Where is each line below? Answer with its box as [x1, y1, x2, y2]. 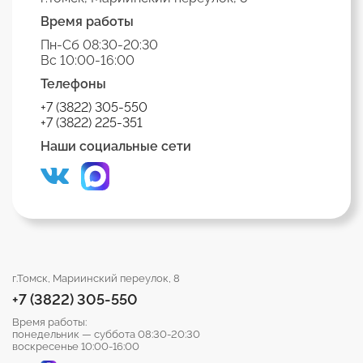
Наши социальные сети [41, 138, 191, 154]
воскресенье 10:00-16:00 [12, 340, 139, 352]
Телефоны [41, 75, 106, 92]
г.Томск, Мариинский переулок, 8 [12, 271, 180, 284]
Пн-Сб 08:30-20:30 [41, 36, 158, 53]
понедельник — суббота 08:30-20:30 [12, 327, 200, 340]
